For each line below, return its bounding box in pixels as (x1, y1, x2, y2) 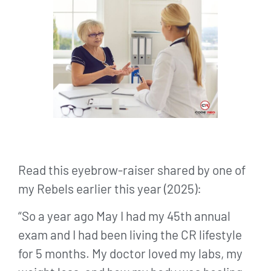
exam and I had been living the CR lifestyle (18, 227, 242, 243)
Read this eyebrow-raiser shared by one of (18, 162, 246, 178)
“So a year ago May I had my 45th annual (18, 208, 230, 224)
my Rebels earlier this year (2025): (18, 181, 201, 197)
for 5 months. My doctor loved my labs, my (18, 246, 243, 261)
